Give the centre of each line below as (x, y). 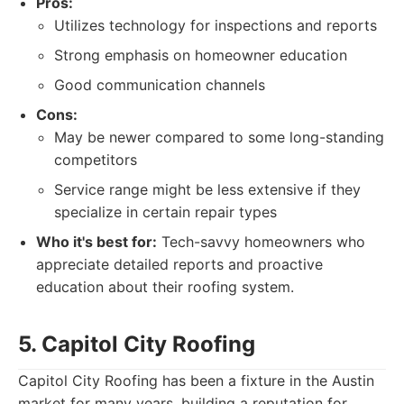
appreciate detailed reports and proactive (179, 264)
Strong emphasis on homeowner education (201, 55)
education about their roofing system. (165, 287)
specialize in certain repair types (165, 212)
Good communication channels (160, 85)
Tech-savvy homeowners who (261, 242)
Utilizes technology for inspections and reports (216, 25)
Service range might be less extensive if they (207, 189)
